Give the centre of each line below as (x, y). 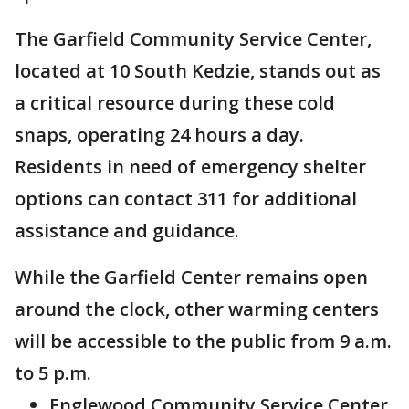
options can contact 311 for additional (186, 199)
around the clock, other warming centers (197, 309)
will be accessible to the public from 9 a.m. (203, 341)
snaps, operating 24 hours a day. (159, 135)
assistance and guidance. (127, 231)
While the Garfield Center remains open (191, 277)
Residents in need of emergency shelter (190, 167)
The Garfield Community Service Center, (193, 39)
